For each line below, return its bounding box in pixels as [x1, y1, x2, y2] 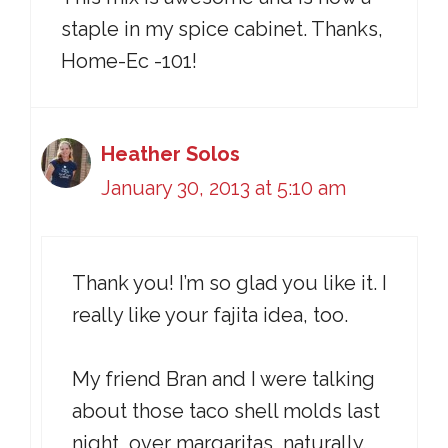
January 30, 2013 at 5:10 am [101, 176, 346, 200]
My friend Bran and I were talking [72, 367, 375, 391]
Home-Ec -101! [61, 49, 197, 73]
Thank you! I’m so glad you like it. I [72, 271, 387, 295]
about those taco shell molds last [72, 399, 380, 423]
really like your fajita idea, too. [72, 303, 348, 327]
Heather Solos [101, 142, 240, 166]
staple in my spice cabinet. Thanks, [61, 17, 383, 41]
